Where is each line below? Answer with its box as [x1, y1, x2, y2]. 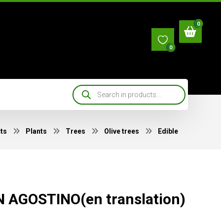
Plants [25, 127, 47, 135]
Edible [157, 127, 178, 135]
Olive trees [104, 127, 139, 135]
